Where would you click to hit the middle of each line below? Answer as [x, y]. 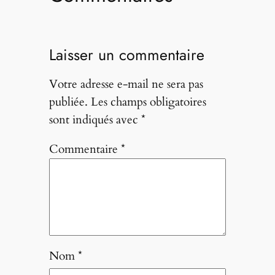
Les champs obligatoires [148, 102]
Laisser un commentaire [126, 54]
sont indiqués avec [95, 120]
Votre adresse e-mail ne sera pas [126, 84]
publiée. [68, 102]
